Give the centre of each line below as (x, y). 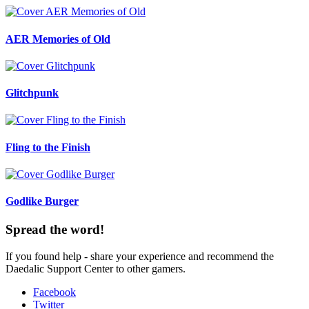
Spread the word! (55, 230)
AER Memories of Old (58, 39)
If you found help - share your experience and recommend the (140, 257)
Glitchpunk (32, 93)
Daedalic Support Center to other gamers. (96, 269)
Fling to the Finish (48, 147)
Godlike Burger (42, 201)
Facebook (54, 292)
